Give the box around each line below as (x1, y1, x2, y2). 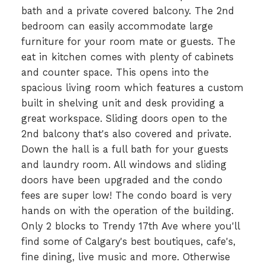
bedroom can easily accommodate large (21, 20, 213, 32)
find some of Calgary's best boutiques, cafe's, (21, 235, 235, 247)
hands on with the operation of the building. (21, 205, 234, 216)
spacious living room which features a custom (21, 82, 244, 93)
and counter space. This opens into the (21, 66, 209, 78)
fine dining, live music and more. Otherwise (21, 251, 230, 263)
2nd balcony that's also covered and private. (21, 128, 231, 140)
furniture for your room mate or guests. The (21, 35, 235, 47)
